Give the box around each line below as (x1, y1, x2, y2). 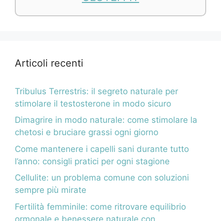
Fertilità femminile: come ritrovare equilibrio (15, 201, 186, 212)
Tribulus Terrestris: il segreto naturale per (15, 86, 178, 96)
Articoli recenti (15, 57, 83, 69)
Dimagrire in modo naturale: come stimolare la (15, 115, 197, 125)
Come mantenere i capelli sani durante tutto (15, 144, 189, 154)
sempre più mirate (15, 185, 86, 195)
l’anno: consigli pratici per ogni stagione (15, 156, 170, 166)
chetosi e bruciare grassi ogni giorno (15, 127, 158, 138)
